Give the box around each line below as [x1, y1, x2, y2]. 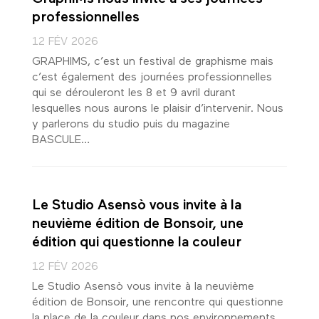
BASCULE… [31, 134, 90, 146]
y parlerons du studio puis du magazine [31, 118, 230, 130]
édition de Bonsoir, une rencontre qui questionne [31, 296, 283, 308]
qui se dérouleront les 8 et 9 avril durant [31, 87, 236, 99]
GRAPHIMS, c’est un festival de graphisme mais [31, 56, 273, 68]
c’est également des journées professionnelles [31, 71, 272, 83]
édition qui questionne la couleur [31, 235, 241, 250]
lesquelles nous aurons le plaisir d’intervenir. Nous [31, 103, 283, 115]
